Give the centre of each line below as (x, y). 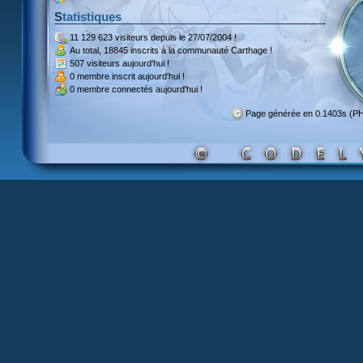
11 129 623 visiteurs (109, 37)
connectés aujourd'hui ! (156, 89)
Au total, (87, 50)
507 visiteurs (95, 63)
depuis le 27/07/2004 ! (192, 37)
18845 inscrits (131, 50)
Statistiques (92, 17)
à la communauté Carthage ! (216, 50)
